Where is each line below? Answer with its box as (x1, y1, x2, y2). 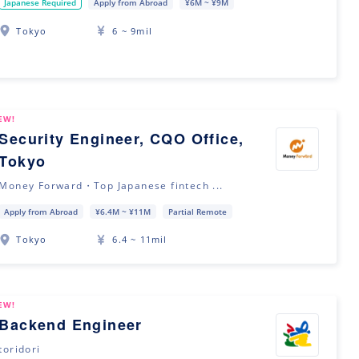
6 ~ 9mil (112, 24, 152, 37)
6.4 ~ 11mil (112, 233, 167, 246)
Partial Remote (168, 205, 228, 217)
